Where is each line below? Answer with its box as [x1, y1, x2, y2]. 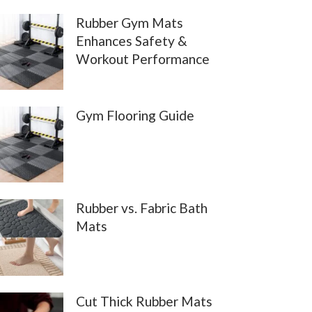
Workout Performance [76, 50, 210, 67]
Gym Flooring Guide [76, 107, 195, 124]
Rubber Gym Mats [76, 14, 184, 31]
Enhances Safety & [76, 32, 188, 49]
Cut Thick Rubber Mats [76, 292, 213, 309]
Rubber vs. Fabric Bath [76, 200, 208, 217]
